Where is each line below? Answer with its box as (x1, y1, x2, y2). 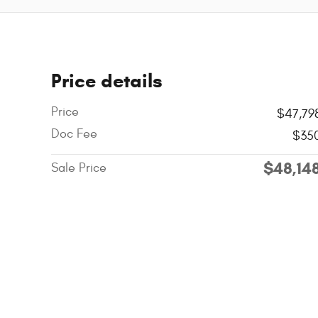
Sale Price (51, 160, 106, 175)
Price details (51, 68, 163, 93)
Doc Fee (51, 126, 97, 141)
